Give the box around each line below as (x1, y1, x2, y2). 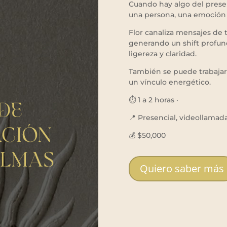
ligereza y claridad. (128, 49, 197, 58)
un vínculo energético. (128, 77, 211, 87)
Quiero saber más (139, 161, 224, 175)
